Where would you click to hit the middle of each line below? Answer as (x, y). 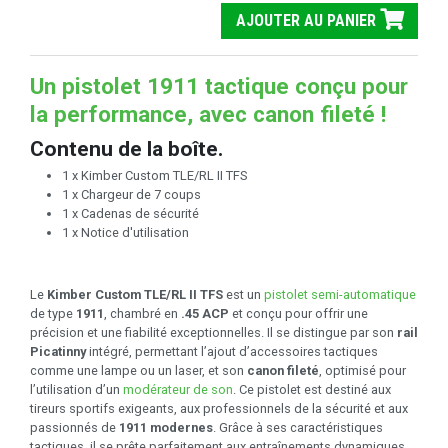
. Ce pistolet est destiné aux (312, 390)
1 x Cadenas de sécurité (130, 214)
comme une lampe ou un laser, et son (138, 371)
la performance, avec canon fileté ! (208, 113)
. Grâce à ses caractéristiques (298, 428)
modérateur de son (178, 390)
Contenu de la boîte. (126, 148)
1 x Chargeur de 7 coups (131, 195)
